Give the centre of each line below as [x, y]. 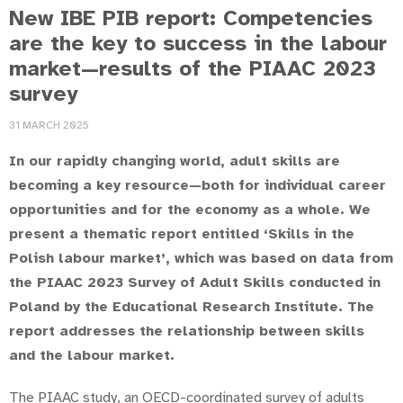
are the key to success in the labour [198, 43]
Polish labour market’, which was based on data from [201, 258]
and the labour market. [92, 355]
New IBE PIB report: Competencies [191, 18]
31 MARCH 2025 [49, 125]
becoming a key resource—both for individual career [197, 185]
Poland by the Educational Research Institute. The [192, 306]
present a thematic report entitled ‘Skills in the [182, 233]
